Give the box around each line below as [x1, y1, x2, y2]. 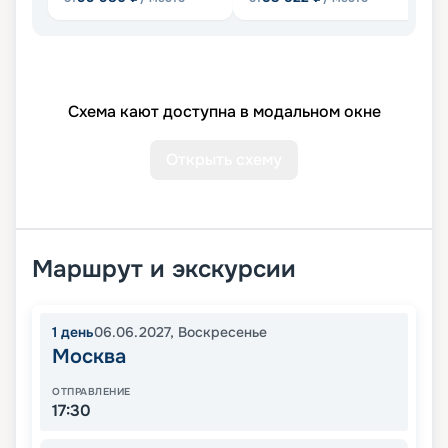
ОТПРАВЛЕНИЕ [52, 385, 131, 399]
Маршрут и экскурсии [32, 254, 296, 285]
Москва [52, 344, 126, 370]
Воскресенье [178, 323, 267, 342]
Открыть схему [166, 149, 282, 171]
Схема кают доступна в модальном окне [67, 101, 381, 123]
